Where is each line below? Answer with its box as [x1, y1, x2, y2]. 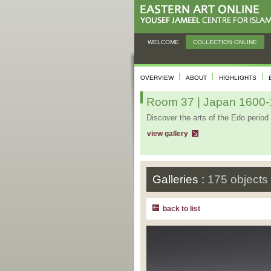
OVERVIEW [140, 74, 174, 81]
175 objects [207, 173, 268, 186]
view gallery [147, 130, 188, 137]
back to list [163, 205, 200, 212]
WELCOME [148, 39, 179, 45]
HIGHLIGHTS [219, 74, 256, 81]
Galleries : [152, 173, 207, 186]
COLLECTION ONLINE [193, 39, 257, 45]
